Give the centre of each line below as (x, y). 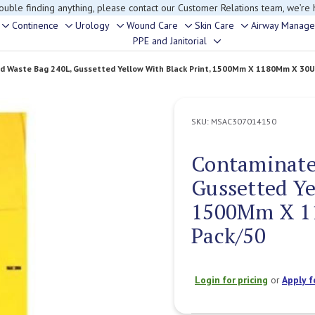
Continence (35, 25)
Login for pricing (231, 280)
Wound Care (152, 25)
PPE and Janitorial (170, 41)
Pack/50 (229, 236)
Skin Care (214, 25)
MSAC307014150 (244, 121)
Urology (92, 25)
